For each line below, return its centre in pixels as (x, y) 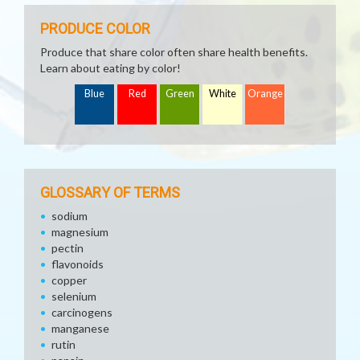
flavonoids (78, 264)
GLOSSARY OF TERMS (110, 192)
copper (69, 280)
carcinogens (82, 312)
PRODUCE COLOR (95, 29)
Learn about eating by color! (110, 68)
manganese (80, 328)
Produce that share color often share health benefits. (174, 52)
